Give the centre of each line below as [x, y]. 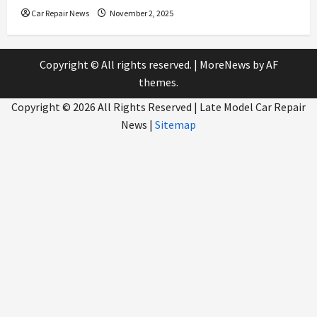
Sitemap [175, 125]
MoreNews [225, 65]
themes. [158, 82]
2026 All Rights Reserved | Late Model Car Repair [189, 107]
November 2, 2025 [141, 13]
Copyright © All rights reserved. [116, 65]
